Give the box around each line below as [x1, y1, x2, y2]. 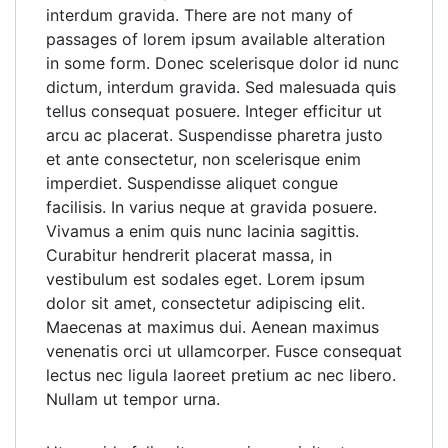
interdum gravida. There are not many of [46, 5, 353, 25]
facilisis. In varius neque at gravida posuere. [46, 197, 377, 217]
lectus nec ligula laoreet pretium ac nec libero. [46, 365, 396, 385]
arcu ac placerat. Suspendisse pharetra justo [46, 125, 383, 145]
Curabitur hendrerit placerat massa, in [46, 245, 332, 265]
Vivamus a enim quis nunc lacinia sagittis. [46, 221, 359, 241]
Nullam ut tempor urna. [46, 389, 220, 409]
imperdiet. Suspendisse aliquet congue [46, 173, 338, 193]
